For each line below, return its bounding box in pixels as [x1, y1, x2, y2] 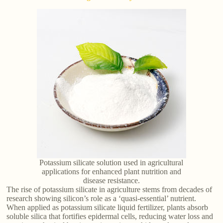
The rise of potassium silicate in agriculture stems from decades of [6, 185, 213, 194]
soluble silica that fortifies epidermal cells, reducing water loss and [6, 212, 214, 221]
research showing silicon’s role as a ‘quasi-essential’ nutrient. [6, 194, 197, 203]
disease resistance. [83, 176, 140, 185]
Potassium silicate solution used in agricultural [39, 158, 184, 167]
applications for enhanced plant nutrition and [41, 167, 181, 176]
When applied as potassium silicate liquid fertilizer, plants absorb [6, 203, 209, 212]
